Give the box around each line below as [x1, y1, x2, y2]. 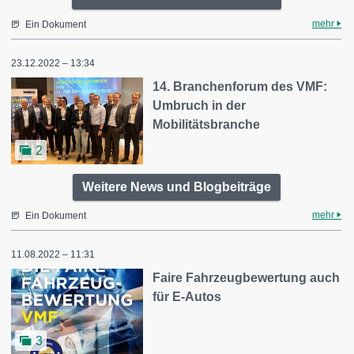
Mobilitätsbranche [153, 118, 261, 131]
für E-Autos [153, 289, 222, 303]
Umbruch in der [153, 99, 247, 112]
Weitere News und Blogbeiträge [81, 179, 271, 194]
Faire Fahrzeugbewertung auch [153, 270, 341, 284]
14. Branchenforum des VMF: [153, 80, 328, 93]
